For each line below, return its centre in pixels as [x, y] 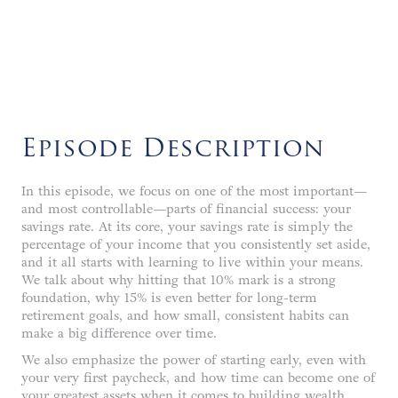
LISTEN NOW [104, 26]
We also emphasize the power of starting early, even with [194, 360]
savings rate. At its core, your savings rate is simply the [187, 227]
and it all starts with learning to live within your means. [192, 262]
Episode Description [173, 150]
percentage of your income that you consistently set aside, [196, 244]
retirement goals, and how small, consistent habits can [185, 315]
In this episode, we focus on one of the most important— [194, 191]
